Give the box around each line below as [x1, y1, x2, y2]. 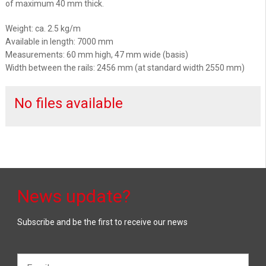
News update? [17, 185, 131, 207]
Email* [17, 252, 46, 265]
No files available [14, 95, 123, 112]
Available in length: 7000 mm [5, 37, 113, 47]
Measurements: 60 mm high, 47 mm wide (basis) [5, 50, 188, 60]
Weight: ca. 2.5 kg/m [5, 24, 81, 34]
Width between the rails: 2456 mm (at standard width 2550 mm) [5, 63, 245, 73]
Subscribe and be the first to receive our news [17, 217, 188, 227]
